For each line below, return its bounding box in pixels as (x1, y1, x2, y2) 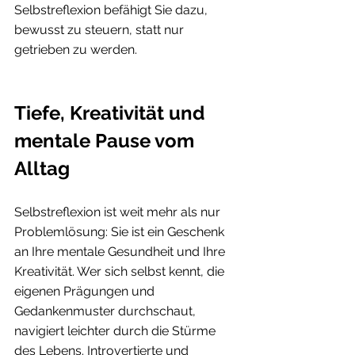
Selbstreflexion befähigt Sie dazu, (14, 2, 211, 17)
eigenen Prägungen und (14, 283, 158, 299)
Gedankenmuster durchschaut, (14, 303, 199, 319)
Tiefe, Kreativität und (14, 101, 209, 124)
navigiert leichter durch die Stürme (14, 323, 219, 338)
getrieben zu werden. (14, 41, 137, 57)
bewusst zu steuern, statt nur (14, 21, 187, 37)
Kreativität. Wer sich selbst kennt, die (14, 263, 227, 279)
